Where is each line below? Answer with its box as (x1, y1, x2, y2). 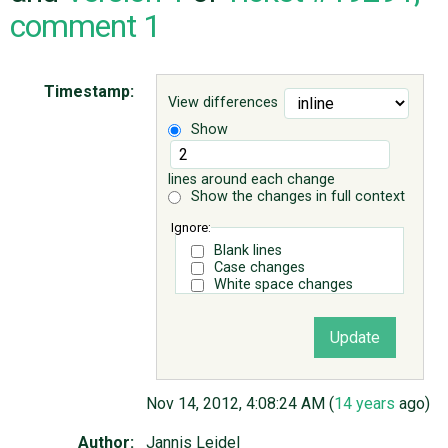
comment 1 (10, 6, 160, 45)
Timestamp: (44, 81, 134, 101)
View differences (168, 94, 279, 112)
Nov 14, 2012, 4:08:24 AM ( (146, 394, 334, 414)
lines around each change (168, 171, 336, 189)
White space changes (213, 275, 353, 293)
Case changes (213, 258, 305, 276)
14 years (334, 394, 395, 414)
